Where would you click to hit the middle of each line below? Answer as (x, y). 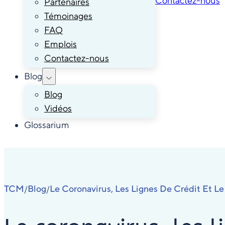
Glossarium (47, 125)
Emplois (61, 44)
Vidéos (58, 108)
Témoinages (68, 16)
